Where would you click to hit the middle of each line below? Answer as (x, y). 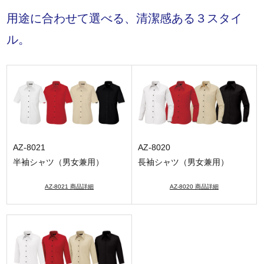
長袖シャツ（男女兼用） (183, 162)
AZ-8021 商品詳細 (70, 187)
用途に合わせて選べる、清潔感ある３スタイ (125, 18)
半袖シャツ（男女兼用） (59, 162)
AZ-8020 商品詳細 (194, 187)
